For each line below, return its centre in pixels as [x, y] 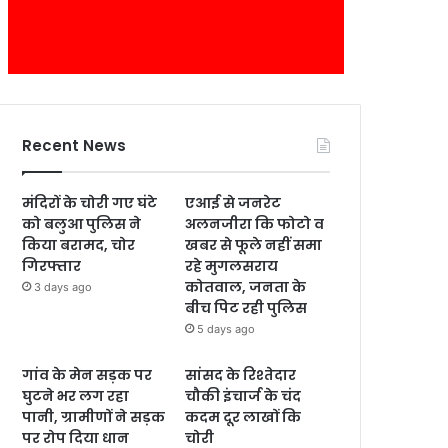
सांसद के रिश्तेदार [241, 375]
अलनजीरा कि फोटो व [255, 224]
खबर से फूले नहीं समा [254, 245]
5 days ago [226, 329]
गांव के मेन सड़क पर [87, 375]
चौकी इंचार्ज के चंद [243, 396]
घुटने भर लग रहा [76, 396]
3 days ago [63, 287]
